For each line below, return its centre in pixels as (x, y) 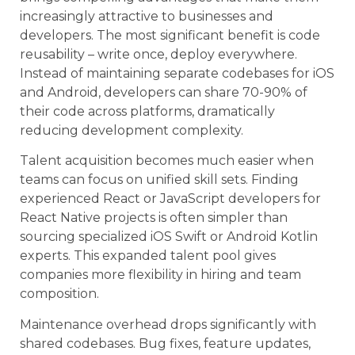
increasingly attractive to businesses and (147, 16)
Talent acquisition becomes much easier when (167, 161)
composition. (59, 294)
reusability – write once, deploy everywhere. (158, 54)
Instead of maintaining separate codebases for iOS (177, 73)
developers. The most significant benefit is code (170, 35)
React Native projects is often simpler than (154, 218)
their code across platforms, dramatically (147, 111)
